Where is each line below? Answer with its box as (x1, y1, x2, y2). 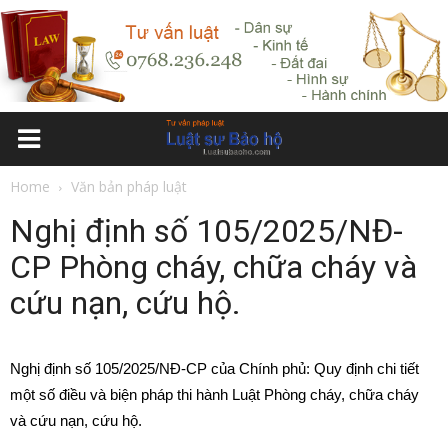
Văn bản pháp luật (71, 177, 187, 196)
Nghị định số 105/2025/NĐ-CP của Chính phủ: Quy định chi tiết (10, 360, 419, 377)
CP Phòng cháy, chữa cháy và (10, 248, 417, 286)
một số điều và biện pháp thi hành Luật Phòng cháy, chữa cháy (10, 386, 419, 403)
